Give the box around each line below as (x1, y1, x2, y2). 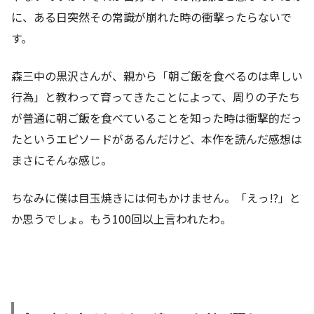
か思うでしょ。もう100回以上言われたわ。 (11, 210, 231, 228)
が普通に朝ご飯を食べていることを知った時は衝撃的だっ (11, 109, 302, 127)
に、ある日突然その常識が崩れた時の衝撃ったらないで (11, 8, 292, 26)
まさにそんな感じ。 (11, 151, 112, 169)
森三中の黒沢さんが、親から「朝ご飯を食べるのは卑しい (11, 67, 303, 85)
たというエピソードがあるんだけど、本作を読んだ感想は (11, 130, 302, 148)
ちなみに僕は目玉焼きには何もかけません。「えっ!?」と (11, 189, 301, 207)
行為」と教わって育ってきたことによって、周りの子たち (11, 88, 300, 106)
